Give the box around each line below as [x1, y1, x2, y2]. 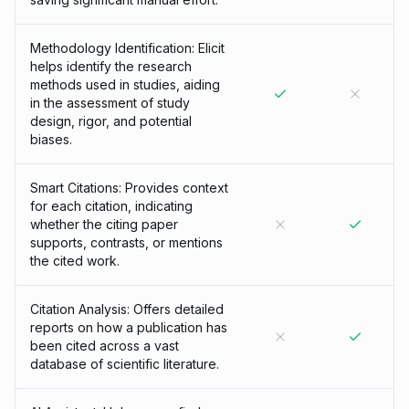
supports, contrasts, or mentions [30, 235, 223, 250]
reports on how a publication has [30, 320, 227, 335]
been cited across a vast [30, 338, 179, 353]
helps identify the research [30, 58, 192, 74]
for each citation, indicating [30, 198, 193, 214]
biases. [30, 131, 72, 147]
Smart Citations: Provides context [30, 180, 228, 195]
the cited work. [30, 253, 120, 268]
